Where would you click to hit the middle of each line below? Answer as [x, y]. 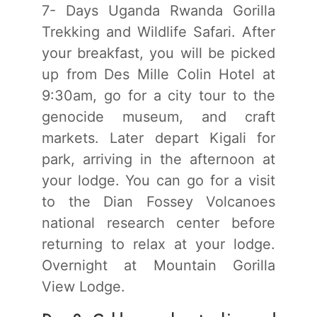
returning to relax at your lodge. [158, 244]
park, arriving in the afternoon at [158, 159]
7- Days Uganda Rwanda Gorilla [158, 10]
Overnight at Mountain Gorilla [158, 265]
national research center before [158, 223]
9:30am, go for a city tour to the [158, 95]
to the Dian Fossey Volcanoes [158, 201]
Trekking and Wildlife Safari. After [158, 31]
